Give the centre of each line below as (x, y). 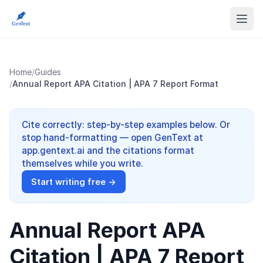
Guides (48, 72)
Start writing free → (74, 182)
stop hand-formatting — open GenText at (112, 138)
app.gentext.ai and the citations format (108, 151)
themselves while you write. (82, 163)
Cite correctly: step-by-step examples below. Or (126, 125)
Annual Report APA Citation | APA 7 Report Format (115, 84)
